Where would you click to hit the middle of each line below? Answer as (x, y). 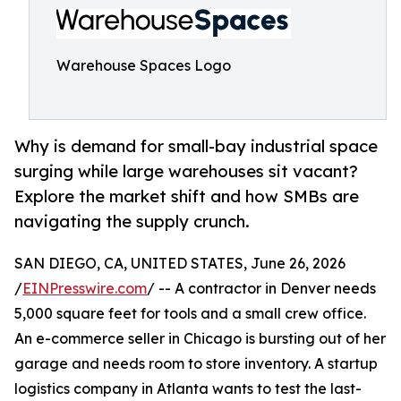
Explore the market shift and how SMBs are (187, 196)
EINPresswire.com (85, 289)
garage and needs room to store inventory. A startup (196, 364)
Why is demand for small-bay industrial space (196, 146)
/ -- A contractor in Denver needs (261, 289)
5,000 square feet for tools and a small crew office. (190, 314)
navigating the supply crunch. (132, 222)
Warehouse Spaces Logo (144, 65)
